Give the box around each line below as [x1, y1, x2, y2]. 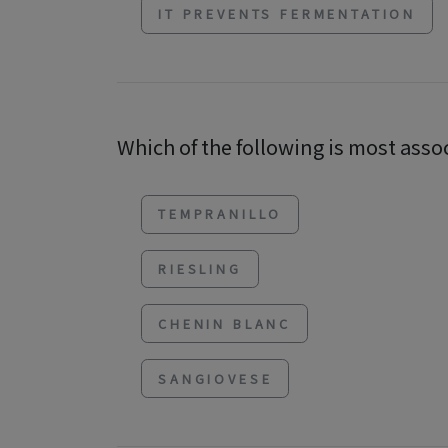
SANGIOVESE [158, 368, 273, 388]
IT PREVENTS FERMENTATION [158, 4, 417, 24]
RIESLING [158, 259, 242, 279]
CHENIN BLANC [158, 313, 292, 333]
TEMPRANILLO [158, 204, 283, 224]
